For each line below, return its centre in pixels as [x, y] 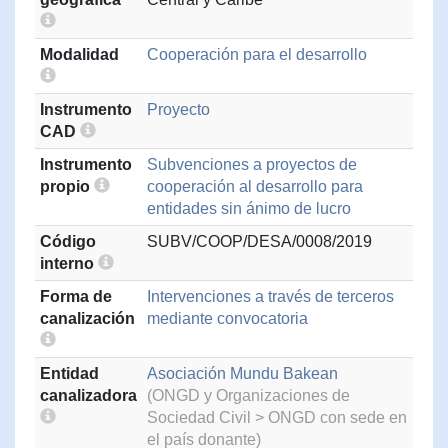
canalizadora [88, 395]
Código [68, 241]
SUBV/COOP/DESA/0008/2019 [259, 241]
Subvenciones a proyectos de [252, 164]
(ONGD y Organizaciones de [248, 395]
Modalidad [79, 54]
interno [69, 263]
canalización [87, 318]
